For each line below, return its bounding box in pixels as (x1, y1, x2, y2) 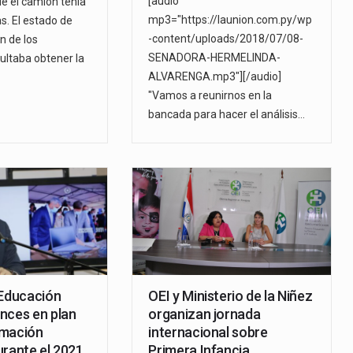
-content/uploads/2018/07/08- (148, 32, 304, 46)
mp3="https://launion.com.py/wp (148, 13, 313, 27)
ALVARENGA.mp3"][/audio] (148, 70, 282, 84)
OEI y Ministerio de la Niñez (148, 288, 313, 305)
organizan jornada (148, 306, 261, 323)
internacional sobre (148, 324, 268, 341)
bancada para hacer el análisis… (148, 108, 306, 121)
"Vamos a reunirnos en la (148, 89, 273, 102)
